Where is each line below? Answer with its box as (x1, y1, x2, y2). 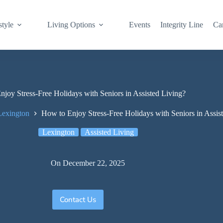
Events (129, 20, 151, 29)
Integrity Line (160, 20, 204, 29)
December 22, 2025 (63, 158, 125, 167)
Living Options (47, 20, 96, 29)
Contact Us (60, 194, 97, 205)
